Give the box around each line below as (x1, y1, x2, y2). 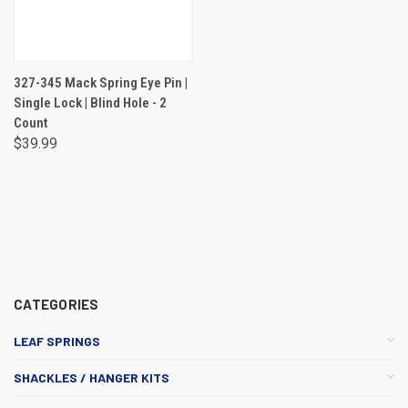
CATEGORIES (14, 295, 99, 312)
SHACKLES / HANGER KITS (14, 369, 169, 385)
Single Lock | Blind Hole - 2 (14, 94, 167, 111)
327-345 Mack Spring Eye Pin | (14, 74, 188, 91)
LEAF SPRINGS (14, 332, 100, 349)
